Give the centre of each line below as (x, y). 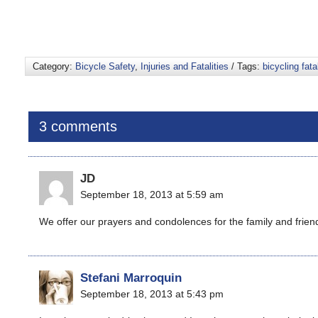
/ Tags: (246, 66)
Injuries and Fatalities (185, 66)
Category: (54, 66)
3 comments (78, 126)
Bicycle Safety (105, 66)
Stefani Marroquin (131, 278)
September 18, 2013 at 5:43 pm (152, 294)
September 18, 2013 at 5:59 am (152, 194)
